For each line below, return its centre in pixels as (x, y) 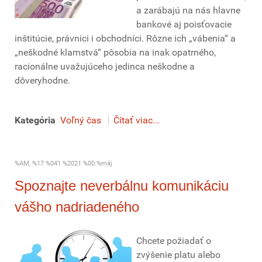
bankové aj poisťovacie (184, 24)
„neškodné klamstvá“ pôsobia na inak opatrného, (115, 52)
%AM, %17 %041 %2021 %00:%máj (63, 163)
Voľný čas (81, 120)
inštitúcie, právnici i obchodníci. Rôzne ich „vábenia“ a (125, 38)
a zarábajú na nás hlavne (188, 10)
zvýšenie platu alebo (178, 255)
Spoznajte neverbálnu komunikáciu (122, 186)
